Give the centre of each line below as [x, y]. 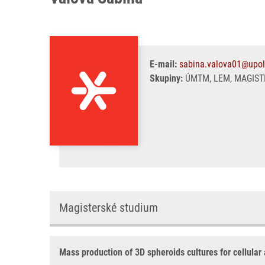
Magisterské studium [109, 208]
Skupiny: [166, 78]
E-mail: [163, 64]
